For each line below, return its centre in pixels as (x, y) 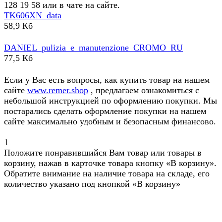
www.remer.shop (58, 90)
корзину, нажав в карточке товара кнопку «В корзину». (110, 163)
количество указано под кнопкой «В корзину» (92, 184)
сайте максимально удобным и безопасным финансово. (110, 122)
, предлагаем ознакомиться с (144, 90)
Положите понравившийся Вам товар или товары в (103, 153)
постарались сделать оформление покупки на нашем (105, 111)
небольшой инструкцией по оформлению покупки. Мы (111, 101)
